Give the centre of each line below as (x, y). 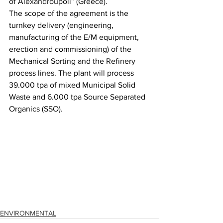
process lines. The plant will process (72, 73)
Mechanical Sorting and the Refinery (73, 61)
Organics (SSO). (36, 109)
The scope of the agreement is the (70, 13)
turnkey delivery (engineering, (62, 25)
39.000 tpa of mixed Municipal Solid (73, 85)
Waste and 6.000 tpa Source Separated (78, 97)
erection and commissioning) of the (71, 49)
